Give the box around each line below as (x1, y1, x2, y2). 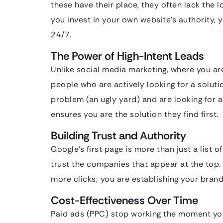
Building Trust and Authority (51, 128, 186, 143)
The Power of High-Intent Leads (51, 49, 204, 63)
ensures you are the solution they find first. (51, 109, 219, 119)
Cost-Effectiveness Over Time (51, 193, 198, 208)
